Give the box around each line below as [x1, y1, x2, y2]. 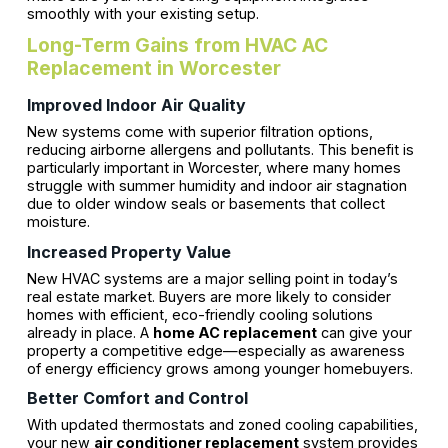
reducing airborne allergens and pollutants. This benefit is [26, 141, 414, 159]
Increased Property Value [26, 241, 231, 262]
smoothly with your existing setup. [26, 5, 259, 23]
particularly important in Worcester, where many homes [26, 159, 401, 177]
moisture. [26, 213, 90, 231]
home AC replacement [152, 323, 317, 341]
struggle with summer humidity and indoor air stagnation [26, 177, 407, 195]
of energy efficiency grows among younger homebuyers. [26, 359, 413, 377]
